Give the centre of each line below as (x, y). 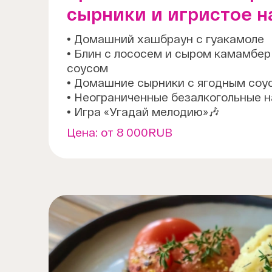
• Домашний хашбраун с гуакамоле (165, 39)
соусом (87, 68)
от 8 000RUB (137, 133)
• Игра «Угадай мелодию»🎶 (143, 112)
